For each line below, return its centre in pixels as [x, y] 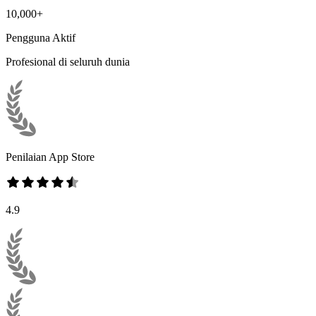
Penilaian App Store [50, 157]
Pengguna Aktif [41, 37]
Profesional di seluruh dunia [68, 61]
